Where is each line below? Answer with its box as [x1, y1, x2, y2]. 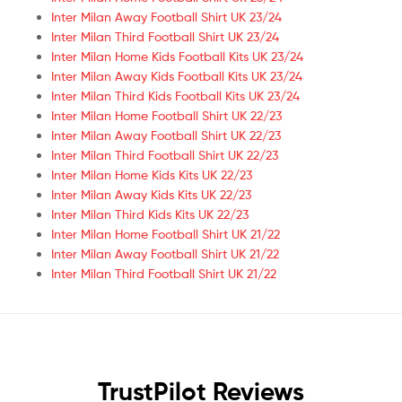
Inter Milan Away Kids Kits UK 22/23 [51, 186, 251, 202]
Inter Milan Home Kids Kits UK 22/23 [51, 166, 252, 182]
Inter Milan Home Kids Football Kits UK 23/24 [51, 48, 303, 64]
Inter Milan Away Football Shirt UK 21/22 [51, 245, 279, 261]
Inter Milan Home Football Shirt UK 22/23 [51, 107, 282, 123]
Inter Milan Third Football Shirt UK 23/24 [51, 28, 279, 44]
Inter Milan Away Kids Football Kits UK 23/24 [51, 67, 302, 83]
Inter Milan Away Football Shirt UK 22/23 [51, 127, 281, 143]
